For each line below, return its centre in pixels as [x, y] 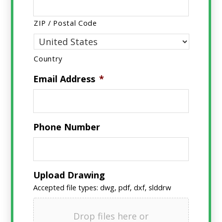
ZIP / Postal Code [65, 23]
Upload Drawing [69, 175]
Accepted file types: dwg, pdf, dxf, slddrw [102, 187]
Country [48, 58]
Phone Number [67, 127]
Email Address [64, 79]
